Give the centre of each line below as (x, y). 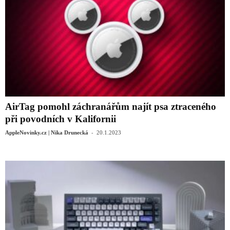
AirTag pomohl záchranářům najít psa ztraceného (111, 106)
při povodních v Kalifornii (61, 119)
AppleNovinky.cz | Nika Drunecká (47, 132)
